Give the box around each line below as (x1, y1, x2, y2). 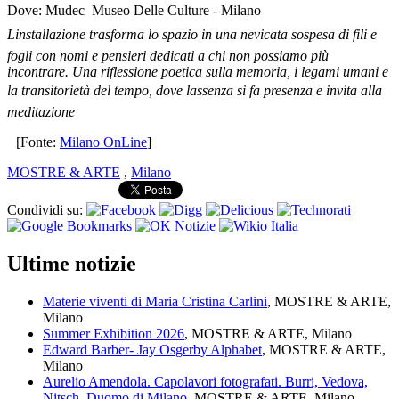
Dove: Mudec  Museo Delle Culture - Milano (7, 3, 261, 19)
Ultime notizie (7, 251, 136, 275)
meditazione (7, 104, 75, 120)
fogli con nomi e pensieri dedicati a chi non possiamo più (7, 48, 329, 64)
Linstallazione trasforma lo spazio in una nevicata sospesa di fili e (7, 27, 377, 43)
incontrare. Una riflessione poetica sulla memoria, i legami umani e (7, 64, 388, 80)
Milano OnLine (60, 134, 147, 151)
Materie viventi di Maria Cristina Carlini (43, 293, 267, 309)
